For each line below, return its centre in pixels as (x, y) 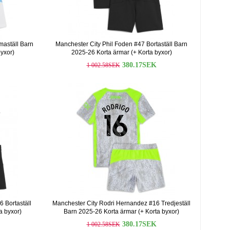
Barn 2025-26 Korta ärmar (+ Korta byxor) (121, 212)
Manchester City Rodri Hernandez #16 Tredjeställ (121, 203)
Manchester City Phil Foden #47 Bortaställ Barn (121, 44)
